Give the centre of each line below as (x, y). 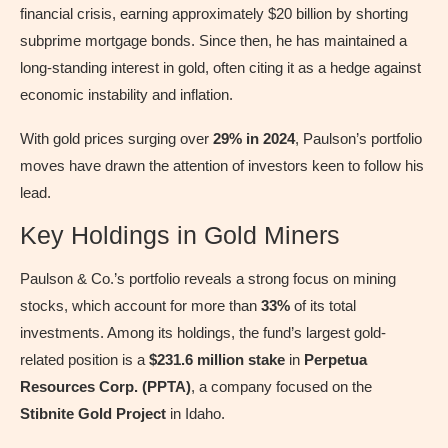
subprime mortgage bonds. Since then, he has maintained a (213, 40)
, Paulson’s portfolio (358, 138)
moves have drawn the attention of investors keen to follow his (222, 165)
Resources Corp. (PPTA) (105, 386)
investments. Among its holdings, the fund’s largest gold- (203, 332)
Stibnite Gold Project (93, 413)
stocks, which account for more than (140, 305)
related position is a (84, 359)
